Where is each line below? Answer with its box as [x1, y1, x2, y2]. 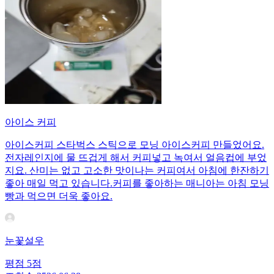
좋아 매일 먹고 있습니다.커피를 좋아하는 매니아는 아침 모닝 [5, 177, 269, 188]
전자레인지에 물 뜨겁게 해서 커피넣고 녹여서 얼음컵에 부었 [5, 152, 267, 163]
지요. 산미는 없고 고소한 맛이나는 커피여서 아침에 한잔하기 [5, 165, 269, 176]
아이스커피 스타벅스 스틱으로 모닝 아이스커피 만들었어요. [5, 139, 264, 150]
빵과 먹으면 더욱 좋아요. [5, 190, 113, 201]
